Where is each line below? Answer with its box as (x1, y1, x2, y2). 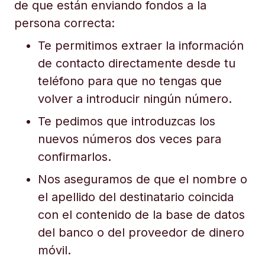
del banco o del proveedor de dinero (38, 225, 244, 240)
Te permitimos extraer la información (38, 38, 244, 53)
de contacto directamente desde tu (38, 56, 235, 70)
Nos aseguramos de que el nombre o (38, 172, 247, 186)
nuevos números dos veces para (38, 132, 221, 146)
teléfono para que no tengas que (38, 74, 222, 88)
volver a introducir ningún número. (38, 92, 235, 106)
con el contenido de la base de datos (38, 208, 245, 222)
